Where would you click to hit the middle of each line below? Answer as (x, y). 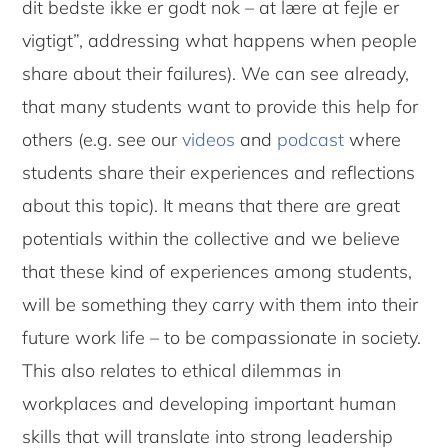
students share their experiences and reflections (219, 173)
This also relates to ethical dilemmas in (182, 371)
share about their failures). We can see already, (216, 74)
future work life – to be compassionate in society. (222, 338)
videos (211, 140)
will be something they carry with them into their (220, 305)
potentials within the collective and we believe (211, 239)
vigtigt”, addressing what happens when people (220, 41)
